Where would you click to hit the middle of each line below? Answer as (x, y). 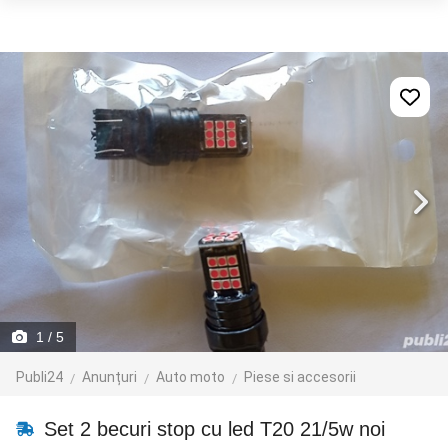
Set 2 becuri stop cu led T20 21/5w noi (211, 429)
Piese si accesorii (300, 377)
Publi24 (39, 377)
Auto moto (190, 377)
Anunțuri (109, 377)
